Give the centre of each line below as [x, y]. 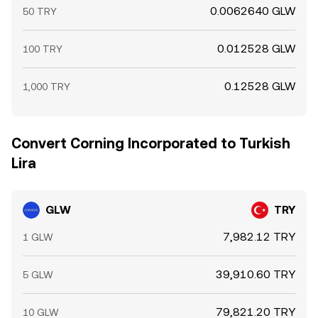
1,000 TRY [46, 87]
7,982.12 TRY [259, 237]
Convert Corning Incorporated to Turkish [151, 143]
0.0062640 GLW [253, 11]
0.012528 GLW [256, 49]
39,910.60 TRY [256, 274]
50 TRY [40, 11]
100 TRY [43, 49]
